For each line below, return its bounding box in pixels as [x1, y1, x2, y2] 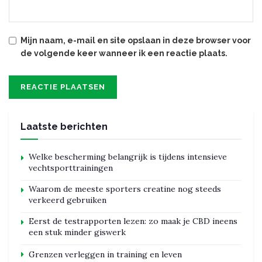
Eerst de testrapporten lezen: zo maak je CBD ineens [29, 215, 237, 226]
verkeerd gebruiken [29, 194, 106, 205]
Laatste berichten [20, 120, 108, 132]
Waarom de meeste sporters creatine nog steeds [29, 183, 221, 194]
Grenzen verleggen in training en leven [29, 249, 182, 260]
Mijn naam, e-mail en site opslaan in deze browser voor [20, 35, 251, 45]
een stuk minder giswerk [29, 226, 126, 237]
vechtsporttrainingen [29, 162, 113, 173]
